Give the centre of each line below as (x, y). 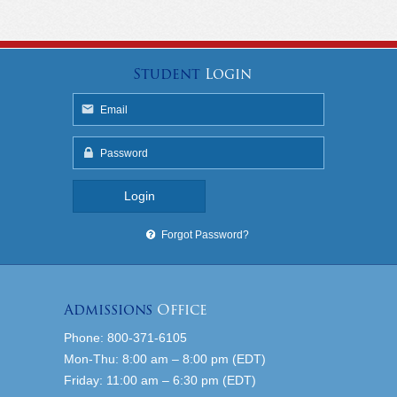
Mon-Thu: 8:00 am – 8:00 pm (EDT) (164, 359)
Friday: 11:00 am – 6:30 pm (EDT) (160, 381)
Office (179, 310)
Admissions (108, 310)
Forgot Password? (205, 235)
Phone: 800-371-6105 (125, 338)
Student (166, 74)
